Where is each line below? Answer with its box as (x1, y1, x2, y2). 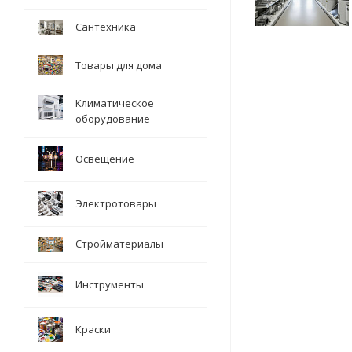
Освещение (75, 152, 134, 166)
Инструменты (75, 277, 144, 291)
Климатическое (75, 96, 154, 110)
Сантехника (75, 20, 136, 34)
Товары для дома (75, 58, 162, 72)
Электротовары (75, 196, 156, 211)
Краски (75, 322, 111, 336)
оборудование (75, 112, 150, 126)
